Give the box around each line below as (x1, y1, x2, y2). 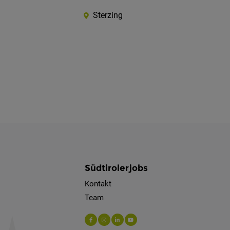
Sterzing (93, 10, 123, 21)
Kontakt (84, 179, 111, 189)
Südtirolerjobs (84, 163, 148, 174)
